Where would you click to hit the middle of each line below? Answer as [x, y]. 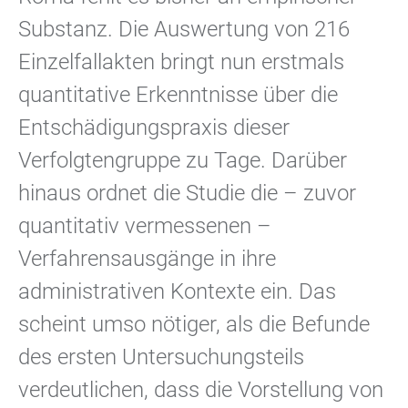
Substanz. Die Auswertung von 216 [184, 29]
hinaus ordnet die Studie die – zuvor [187, 193]
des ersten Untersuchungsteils [161, 357]
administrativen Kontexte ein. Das [177, 291]
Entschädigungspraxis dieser [154, 127]
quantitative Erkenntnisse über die [178, 95]
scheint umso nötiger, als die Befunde [194, 324]
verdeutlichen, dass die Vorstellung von [201, 390]
